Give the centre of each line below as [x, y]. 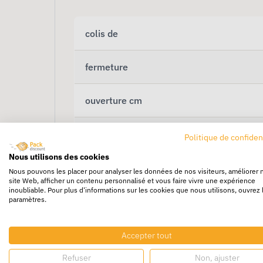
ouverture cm [114, 101]
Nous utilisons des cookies [59, 157]
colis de [102, 34]
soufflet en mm [117, 168]
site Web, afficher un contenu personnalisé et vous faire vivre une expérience [132, 181]
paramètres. [28, 199]
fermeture [107, 67]
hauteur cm [109, 134]
